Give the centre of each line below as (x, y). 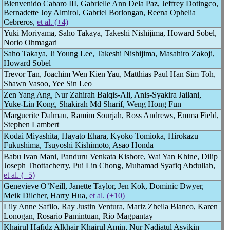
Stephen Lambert (31, 124)
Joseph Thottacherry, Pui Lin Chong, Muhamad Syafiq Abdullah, (109, 166)
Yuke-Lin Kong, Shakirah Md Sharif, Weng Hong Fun (92, 104)
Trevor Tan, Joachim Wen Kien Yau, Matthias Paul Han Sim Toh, (110, 74)
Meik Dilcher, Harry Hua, (46, 195)
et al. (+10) (107, 195)
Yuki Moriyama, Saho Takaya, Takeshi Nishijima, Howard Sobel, (110, 33)
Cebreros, (20, 22)
